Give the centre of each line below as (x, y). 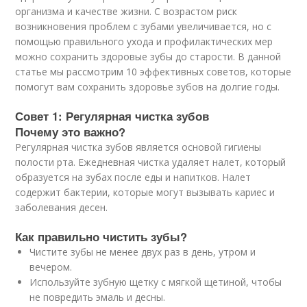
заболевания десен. (62, 207)
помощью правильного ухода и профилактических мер (144, 41)
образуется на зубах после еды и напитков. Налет (133, 177)
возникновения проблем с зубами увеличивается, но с (144, 26)
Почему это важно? (71, 131)
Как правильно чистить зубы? (101, 236)
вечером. (51, 267)
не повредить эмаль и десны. (98, 297)
